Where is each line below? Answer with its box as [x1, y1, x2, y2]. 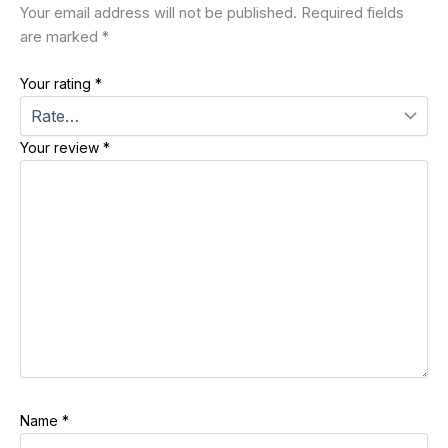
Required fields [301, 3, 404, 22]
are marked [20, 27, 102, 46]
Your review [20, 139, 103, 157]
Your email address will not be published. [20, 3, 297, 22]
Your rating [20, 75, 95, 93]
